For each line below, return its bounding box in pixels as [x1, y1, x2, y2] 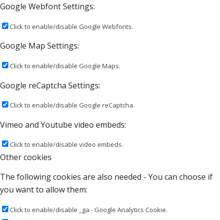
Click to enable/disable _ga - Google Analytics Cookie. [10, 205, 167, 214]
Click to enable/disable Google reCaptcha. [10, 101, 135, 110]
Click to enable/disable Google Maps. [10, 61, 120, 71]
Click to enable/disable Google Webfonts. [10, 22, 133, 31]
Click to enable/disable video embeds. [10, 140, 123, 149]
